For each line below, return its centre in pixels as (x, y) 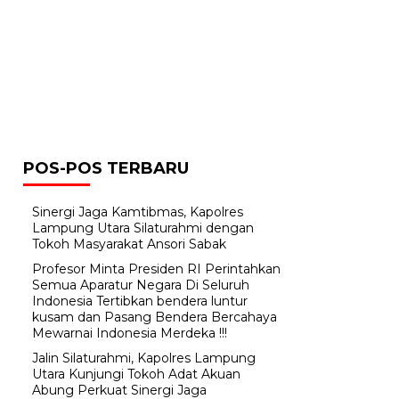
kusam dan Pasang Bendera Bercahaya (155, 318)
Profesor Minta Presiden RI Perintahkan (156, 269)
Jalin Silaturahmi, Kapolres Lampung (144, 358)
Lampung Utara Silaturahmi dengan (143, 228)
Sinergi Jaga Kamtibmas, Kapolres (138, 212)
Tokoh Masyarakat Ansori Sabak (129, 244)
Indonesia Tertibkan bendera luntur (140, 301)
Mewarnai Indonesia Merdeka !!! (130, 334)
